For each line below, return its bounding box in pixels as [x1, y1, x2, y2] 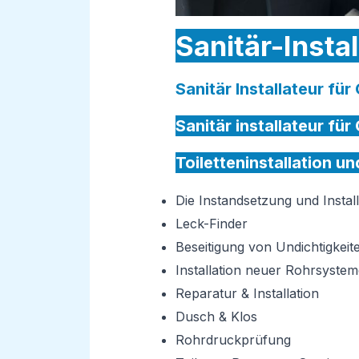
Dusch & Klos [175, 308, 257, 325]
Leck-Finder [175, 215, 248, 232]
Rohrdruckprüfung [175, 331, 291, 348]
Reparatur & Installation [175, 284, 319, 301]
